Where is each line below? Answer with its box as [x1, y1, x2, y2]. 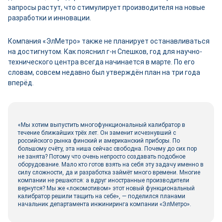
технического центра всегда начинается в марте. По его [8, 58, 195, 66]
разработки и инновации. [8, 14, 91, 22]
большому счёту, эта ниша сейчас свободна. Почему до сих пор [18, 145, 197, 152]
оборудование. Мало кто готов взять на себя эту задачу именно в [18, 161, 204, 168]
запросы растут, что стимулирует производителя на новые [8, 3, 205, 11]
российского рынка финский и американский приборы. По [18, 137, 180, 144]
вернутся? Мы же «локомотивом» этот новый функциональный [18, 185, 195, 192]
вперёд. [8, 79, 35, 87]
